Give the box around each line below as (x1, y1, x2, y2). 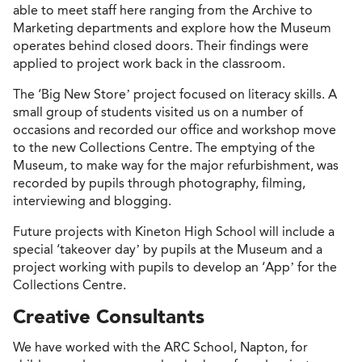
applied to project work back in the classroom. (13, 55, 285, 71)
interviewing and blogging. (13, 192, 175, 208)
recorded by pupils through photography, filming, (13, 175, 305, 191)
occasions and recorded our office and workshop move (13, 121, 336, 137)
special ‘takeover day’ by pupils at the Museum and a (13, 241, 322, 257)
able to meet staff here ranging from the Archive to (13, 2, 313, 18)
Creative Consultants (13, 304, 204, 328)
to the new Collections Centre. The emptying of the (13, 139, 315, 155)
